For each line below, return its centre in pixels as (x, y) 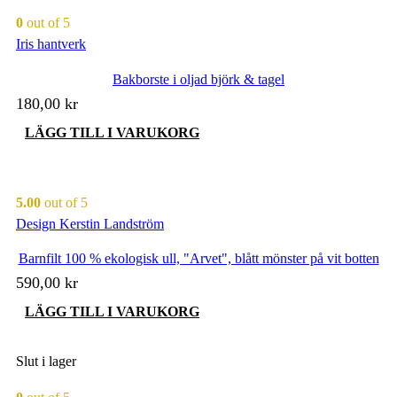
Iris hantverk (51, 44)
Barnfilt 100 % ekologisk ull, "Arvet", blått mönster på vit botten (198, 258)
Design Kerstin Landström (90, 223)
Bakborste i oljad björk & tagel (198, 79)
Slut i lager (46, 361)
